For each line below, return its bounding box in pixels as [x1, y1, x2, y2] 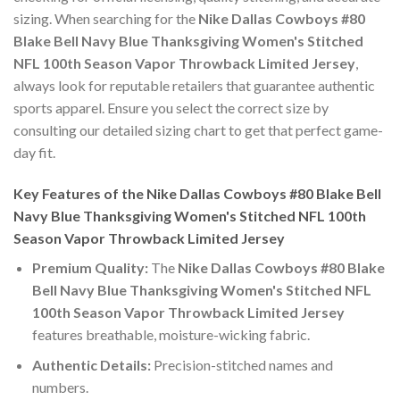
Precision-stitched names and [150, 356, 333, 374]
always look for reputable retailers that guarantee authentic [13, 76, 375, 94]
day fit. [13, 143, 55, 161]
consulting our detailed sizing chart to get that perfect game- [13, 121, 383, 138]
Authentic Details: [31, 356, 151, 374]
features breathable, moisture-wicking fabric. [31, 325, 310, 343]
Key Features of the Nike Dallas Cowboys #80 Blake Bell [13, 184, 381, 202]
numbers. [31, 379, 88, 396]
